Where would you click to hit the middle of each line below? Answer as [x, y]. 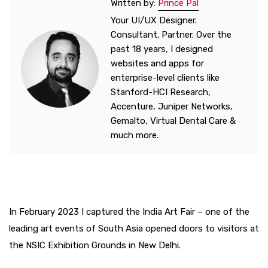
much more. [135, 135]
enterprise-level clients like [165, 77]
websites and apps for [157, 63]
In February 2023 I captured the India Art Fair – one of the [129, 211]
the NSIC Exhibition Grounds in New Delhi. [95, 245]
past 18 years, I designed [162, 49]
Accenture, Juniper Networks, [172, 106]
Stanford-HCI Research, [161, 92]
